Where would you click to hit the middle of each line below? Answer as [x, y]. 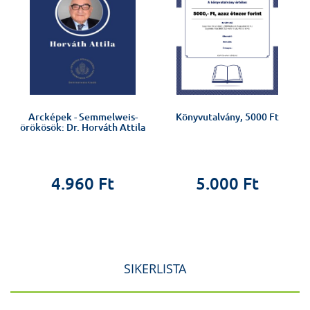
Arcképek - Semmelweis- [83, 117]
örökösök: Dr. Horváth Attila [83, 128]
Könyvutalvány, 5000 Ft [227, 117]
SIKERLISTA [155, 269]
